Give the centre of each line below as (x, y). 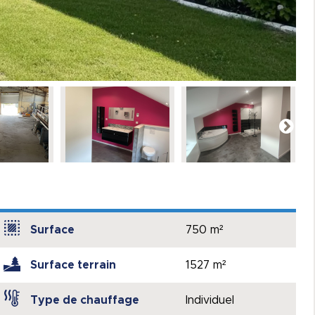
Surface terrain (73, 265)
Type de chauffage (84, 300)
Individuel (210, 300)
